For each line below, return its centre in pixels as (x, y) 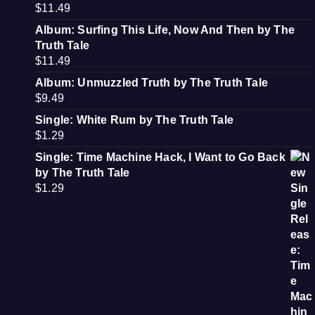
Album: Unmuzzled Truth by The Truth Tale (152, 83)
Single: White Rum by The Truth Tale (134, 120)
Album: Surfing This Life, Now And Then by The (165, 30)
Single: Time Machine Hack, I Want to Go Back (160, 157)
